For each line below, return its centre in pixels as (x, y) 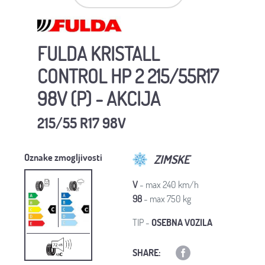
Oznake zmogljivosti (63, 157)
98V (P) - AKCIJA (99, 99)
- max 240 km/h (168, 185)
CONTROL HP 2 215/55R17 (128, 76)
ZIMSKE (172, 159)
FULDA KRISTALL (98, 54)
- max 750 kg (167, 199)
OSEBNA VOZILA (182, 222)
